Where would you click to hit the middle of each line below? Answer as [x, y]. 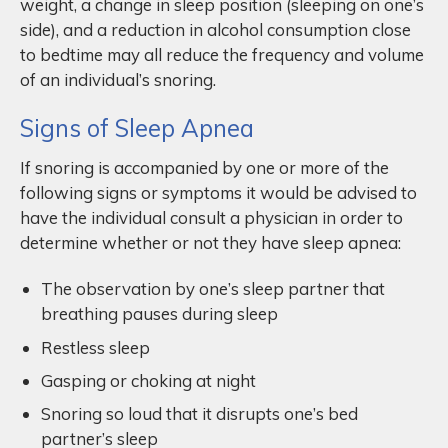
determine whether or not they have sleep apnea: [210, 243]
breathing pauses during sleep [159, 314]
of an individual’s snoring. [118, 80]
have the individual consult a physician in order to [211, 218]
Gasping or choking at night [148, 381]
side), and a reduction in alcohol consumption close [215, 30]
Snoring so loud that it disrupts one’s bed [199, 414]
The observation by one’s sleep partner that [213, 289]
